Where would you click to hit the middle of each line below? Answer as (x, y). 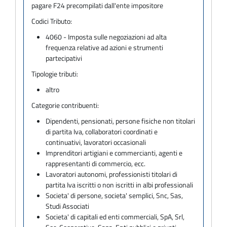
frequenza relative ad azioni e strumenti (105, 47)
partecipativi (64, 58)
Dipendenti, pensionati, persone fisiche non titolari (121, 121)
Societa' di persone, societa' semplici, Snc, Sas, (115, 195)
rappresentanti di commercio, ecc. (96, 163)
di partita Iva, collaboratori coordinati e (102, 131)
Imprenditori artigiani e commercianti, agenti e (114, 153)
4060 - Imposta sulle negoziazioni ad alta (106, 36)
